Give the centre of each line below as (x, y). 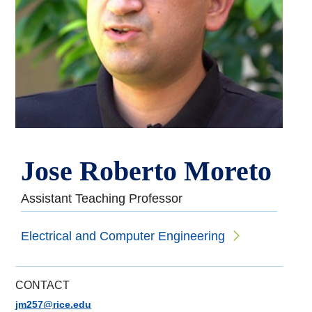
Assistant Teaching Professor (102, 199)
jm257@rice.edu (54, 305)
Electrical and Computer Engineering (123, 236)
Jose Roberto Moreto (147, 171)
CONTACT (43, 286)
